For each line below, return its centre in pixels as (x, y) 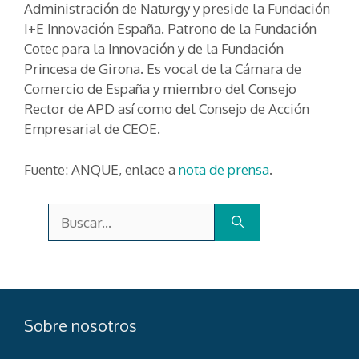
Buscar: (66, 211)
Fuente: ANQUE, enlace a (101, 169)
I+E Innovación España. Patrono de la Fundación (170, 29)
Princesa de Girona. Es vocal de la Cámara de (163, 69)
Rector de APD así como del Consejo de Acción (167, 109)
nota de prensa (224, 169)
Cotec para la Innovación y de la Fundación (154, 49)
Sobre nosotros (81, 325)
